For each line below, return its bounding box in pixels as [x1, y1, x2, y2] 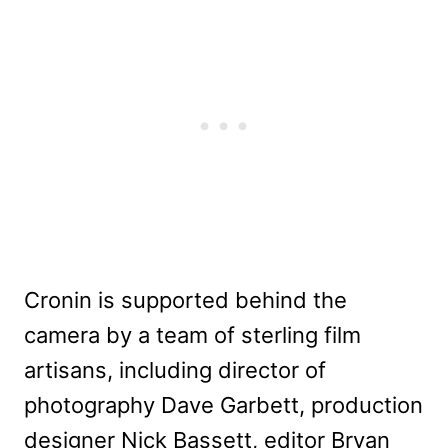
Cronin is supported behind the [24, 286, 347, 313]
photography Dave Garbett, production [24, 391, 423, 418]
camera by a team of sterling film [24, 321, 361, 348]
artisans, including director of [24, 356, 326, 383]
